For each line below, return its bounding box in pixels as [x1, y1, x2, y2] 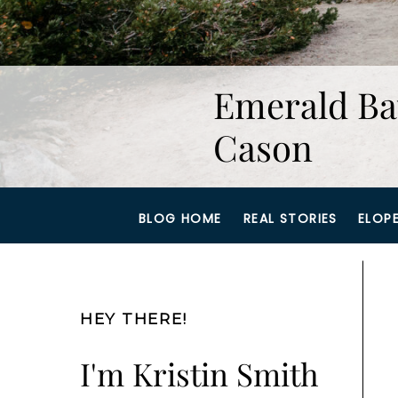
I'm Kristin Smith [80, 353, 319, 394]
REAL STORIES [243, 210, 338, 227]
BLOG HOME [139, 210, 222, 227]
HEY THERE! [80, 310, 187, 328]
